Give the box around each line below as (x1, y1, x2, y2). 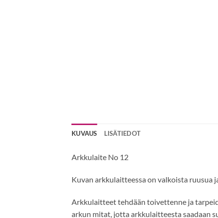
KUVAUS (72, 129, 97, 138)
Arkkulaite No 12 (72, 152, 128, 162)
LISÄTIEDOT (104, 129, 141, 138)
